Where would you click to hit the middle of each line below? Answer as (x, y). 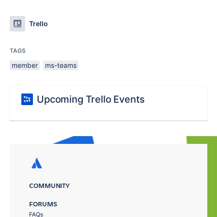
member (25, 65)
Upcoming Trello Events (91, 100)
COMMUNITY (50, 186)
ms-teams (61, 65)
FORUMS (43, 204)
